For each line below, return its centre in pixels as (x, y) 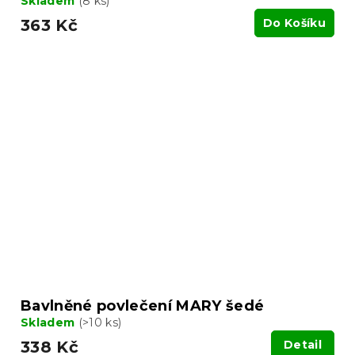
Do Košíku (294, 23)
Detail (303, 344)
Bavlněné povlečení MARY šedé (143, 305)
